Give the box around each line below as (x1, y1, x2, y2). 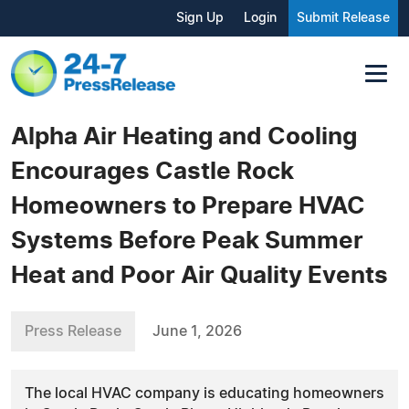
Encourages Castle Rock (11, 159, 294, 184)
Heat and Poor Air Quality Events (11, 263, 388, 288)
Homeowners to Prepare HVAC (11, 194, 365, 218)
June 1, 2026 (152, 323, 242, 339)
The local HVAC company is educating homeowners (25, 385, 384, 401)
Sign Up (176, 12, 224, 25)
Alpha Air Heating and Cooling (11, 124, 357, 149)
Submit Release (297, 12, 390, 25)
